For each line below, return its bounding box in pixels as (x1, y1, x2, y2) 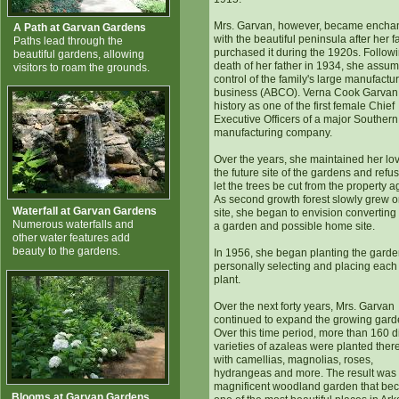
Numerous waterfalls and (12, 218, 134, 231)
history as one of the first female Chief (214, 100, 395, 112)
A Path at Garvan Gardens (13, 21, 146, 34)
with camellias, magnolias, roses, (214, 354, 373, 366)
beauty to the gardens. (12, 245, 120, 257)
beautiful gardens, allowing (13, 48, 144, 61)
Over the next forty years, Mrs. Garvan (214, 300, 395, 313)
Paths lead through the (13, 35, 123, 47)
